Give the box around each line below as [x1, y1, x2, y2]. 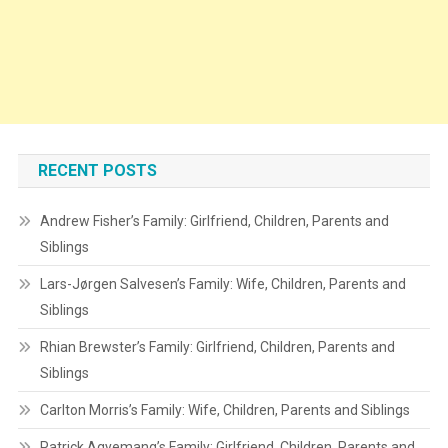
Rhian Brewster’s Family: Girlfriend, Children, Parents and [39, 339, 395, 356]
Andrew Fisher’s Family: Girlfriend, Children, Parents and [39, 213, 389, 230]
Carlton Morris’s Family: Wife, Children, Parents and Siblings [39, 402, 410, 419]
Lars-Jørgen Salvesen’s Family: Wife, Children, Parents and [39, 276, 406, 293]
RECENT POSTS [37, 161, 157, 181]
